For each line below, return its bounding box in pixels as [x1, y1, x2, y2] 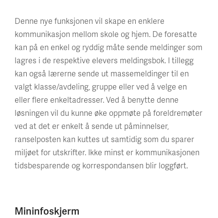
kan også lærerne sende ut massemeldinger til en [15, 68, 189, 79]
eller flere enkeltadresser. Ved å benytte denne [15, 94, 179, 105]
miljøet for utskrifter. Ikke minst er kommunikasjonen [15, 146, 200, 158]
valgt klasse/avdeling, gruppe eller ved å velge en [15, 81, 187, 92]
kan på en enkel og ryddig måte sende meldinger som [15, 41, 202, 53]
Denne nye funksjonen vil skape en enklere [15, 15, 164, 26]
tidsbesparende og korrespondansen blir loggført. [15, 160, 188, 171]
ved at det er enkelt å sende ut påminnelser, [15, 120, 169, 131]
